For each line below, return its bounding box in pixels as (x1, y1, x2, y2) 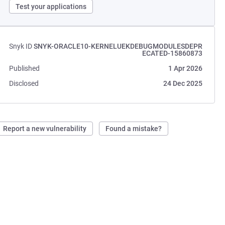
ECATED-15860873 (142, 49, 202, 57)
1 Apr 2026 (168, 64, 202, 72)
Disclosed (9, 79, 39, 87)
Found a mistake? (105, 125, 162, 133)
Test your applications (16, 3, 87, 11)
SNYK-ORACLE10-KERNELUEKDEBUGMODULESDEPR (33, 42, 202, 50)
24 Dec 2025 (163, 79, 202, 87)
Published (9, 64, 40, 72)
